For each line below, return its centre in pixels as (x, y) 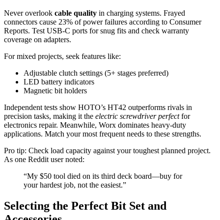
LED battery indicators (59, 82)
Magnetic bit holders (55, 91)
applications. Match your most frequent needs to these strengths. (103, 134)
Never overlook (29, 13)
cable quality (76, 13)
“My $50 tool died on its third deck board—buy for (103, 176)
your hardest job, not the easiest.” (75, 185)
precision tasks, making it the (50, 116)
